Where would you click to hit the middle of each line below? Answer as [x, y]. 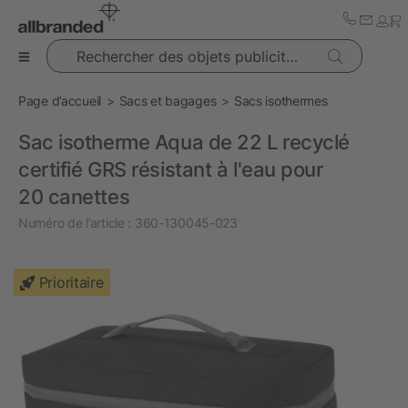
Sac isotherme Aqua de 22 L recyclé [184, 142]
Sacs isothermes [280, 101]
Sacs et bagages [168, 101]
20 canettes [74, 197]
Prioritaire [71, 282]
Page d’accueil [60, 101]
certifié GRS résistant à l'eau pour [171, 169]
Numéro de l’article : [75, 223]
